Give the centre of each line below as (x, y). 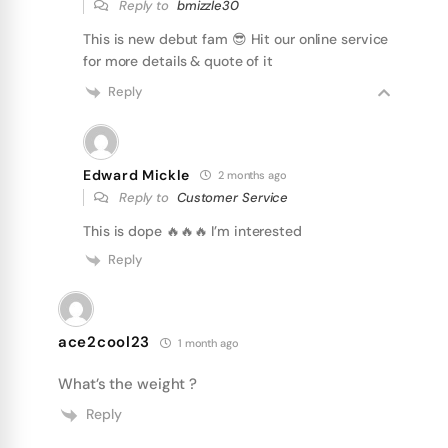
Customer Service (232, 198)
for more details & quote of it (178, 61)
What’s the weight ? (128, 384)
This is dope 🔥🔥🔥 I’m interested (192, 231)
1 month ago (206, 342)
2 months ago (251, 175)
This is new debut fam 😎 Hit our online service (236, 39)
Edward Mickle (137, 174)
